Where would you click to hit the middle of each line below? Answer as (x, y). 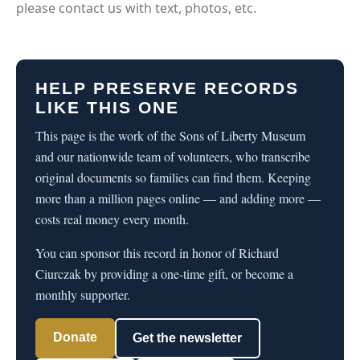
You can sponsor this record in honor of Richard (157, 252)
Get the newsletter (188, 337)
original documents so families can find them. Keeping (173, 177)
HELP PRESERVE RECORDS (167, 88)
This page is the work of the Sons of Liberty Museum (170, 135)
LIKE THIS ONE (107, 108)
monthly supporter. (83, 294)
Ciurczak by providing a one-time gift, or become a (164, 273)
